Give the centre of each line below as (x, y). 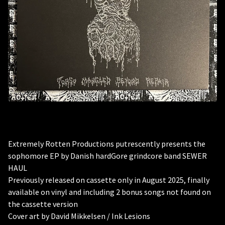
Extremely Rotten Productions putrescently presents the (107, 144)
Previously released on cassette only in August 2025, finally (109, 180)
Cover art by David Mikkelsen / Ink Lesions (79, 216)
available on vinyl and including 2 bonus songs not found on (109, 192)
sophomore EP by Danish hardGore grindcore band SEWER (107, 156)
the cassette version (43, 204)
